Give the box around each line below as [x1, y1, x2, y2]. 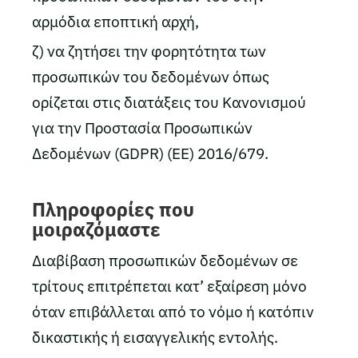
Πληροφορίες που [32, 197, 194, 222]
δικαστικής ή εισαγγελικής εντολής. [32, 328, 278, 347]
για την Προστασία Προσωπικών [32, 118, 253, 137]
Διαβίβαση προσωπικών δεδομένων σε [32, 251, 298, 270]
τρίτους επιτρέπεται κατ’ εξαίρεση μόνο [32, 276, 307, 296]
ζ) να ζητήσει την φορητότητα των [32, 42, 266, 61]
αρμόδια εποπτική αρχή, [32, 12, 199, 31]
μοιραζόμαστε [32, 217, 161, 242]
